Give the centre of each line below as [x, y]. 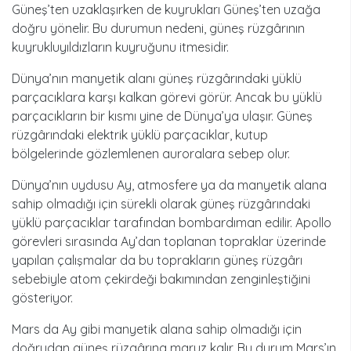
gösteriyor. [42, 298]
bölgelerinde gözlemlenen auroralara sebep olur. [151, 154]
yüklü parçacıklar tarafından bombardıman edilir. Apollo [172, 223]
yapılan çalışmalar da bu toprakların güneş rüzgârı [157, 261]
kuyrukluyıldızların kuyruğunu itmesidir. [120, 47]
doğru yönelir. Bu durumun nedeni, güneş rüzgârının [158, 29]
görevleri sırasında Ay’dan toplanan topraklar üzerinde [169, 242]
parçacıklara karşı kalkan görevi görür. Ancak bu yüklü [167, 98]
